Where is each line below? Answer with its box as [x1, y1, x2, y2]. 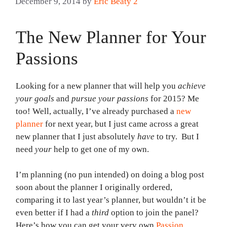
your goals [16, 93, 54, 103]
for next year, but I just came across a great [43, 119, 199, 129]
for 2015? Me [148, 93, 199, 103]
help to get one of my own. [52, 144, 149, 154]
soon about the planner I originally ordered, [16, 182, 172, 193]
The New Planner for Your [16, 27, 206, 47]
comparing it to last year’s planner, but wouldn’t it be [16, 195, 206, 205]
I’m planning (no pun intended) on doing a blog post [16, 170, 204, 180]
